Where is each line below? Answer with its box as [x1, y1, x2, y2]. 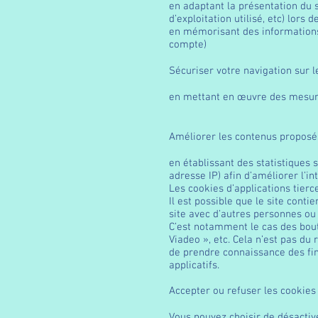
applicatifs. [169, 259, 219, 272]
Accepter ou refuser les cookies [169, 285, 316, 297]
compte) [169, 38, 207, 51]
